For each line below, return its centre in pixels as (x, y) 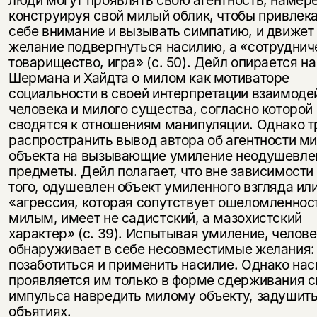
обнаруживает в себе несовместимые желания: (161, 249)
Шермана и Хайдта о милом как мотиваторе (149, 78)
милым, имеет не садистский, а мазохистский (155, 218)
